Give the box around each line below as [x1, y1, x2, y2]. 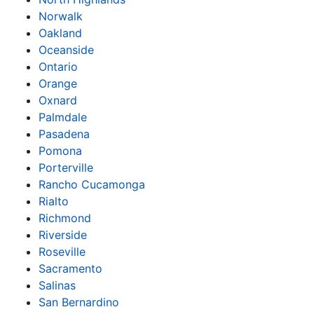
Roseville [39, 244, 86, 259]
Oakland [39, 25, 82, 40]
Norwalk [39, 8, 83, 23]
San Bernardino [39, 294, 119, 309]
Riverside [39, 227, 87, 242]
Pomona [39, 143, 82, 158]
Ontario [39, 59, 78, 74]
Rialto [39, 193, 69, 208]
